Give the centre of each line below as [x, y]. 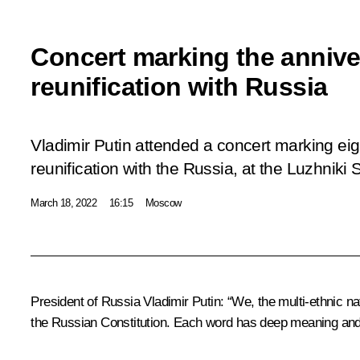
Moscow [164, 202]
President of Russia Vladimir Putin [125, 301]
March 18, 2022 [63, 202]
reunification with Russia [179, 86]
